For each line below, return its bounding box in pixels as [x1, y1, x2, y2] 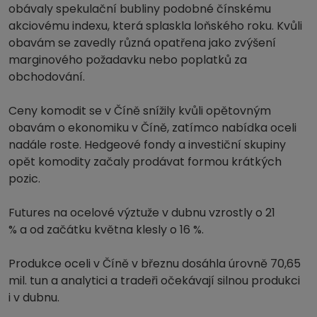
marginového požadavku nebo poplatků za [8, 51, 247, 68]
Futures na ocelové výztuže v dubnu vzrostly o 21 [8, 204, 275, 221]
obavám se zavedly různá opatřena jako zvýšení [8, 34, 276, 51]
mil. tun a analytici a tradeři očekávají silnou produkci [8, 272, 300, 289]
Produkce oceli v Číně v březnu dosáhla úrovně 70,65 [8, 255, 301, 272]
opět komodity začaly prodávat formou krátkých [8, 153, 282, 170]
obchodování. [8, 68, 85, 85]
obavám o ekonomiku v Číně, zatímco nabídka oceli [8, 119, 296, 136]
